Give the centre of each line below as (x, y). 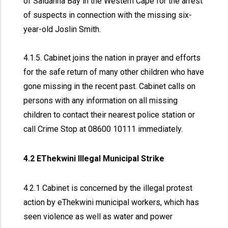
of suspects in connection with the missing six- (108, 15)
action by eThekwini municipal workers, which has (111, 202)
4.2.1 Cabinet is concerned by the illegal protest (108, 188)
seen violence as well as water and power (98, 217)
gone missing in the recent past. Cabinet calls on (110, 86)
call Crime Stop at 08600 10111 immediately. (104, 129)
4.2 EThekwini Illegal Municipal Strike (95, 159)
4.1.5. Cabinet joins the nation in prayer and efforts (112, 58)
